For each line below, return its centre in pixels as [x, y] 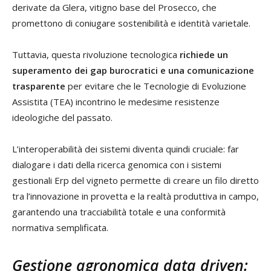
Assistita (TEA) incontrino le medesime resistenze [116, 101]
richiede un [204, 54]
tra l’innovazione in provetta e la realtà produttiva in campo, [135, 196]
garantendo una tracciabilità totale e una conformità [119, 211]
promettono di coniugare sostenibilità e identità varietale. [131, 23]
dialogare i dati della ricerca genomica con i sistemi [117, 164]
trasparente [39, 86]
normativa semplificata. [60, 227]
